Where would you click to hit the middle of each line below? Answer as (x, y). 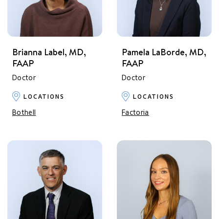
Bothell (24, 112)
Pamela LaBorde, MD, (164, 52)
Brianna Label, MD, (49, 52)
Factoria (135, 112)
